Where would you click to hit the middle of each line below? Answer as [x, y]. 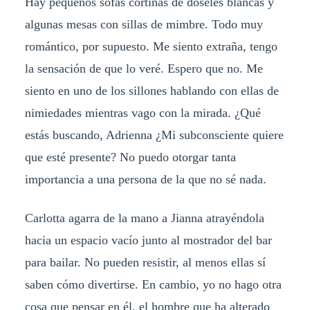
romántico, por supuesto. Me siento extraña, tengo [151, 47]
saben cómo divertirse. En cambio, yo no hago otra [153, 285]
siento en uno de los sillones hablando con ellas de [152, 91]
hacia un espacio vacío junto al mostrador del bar [148, 240]
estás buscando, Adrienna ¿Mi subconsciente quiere [154, 135]
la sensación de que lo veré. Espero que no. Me [144, 69]
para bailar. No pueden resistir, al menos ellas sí [145, 263]
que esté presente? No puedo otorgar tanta [130, 157]
